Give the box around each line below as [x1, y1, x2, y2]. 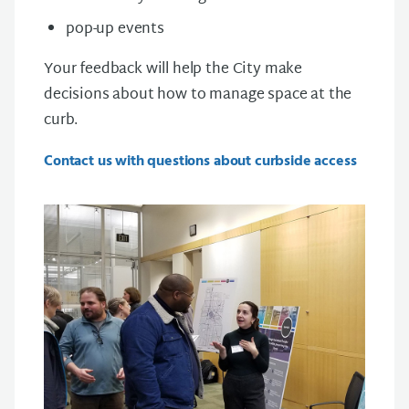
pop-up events [66, 16, 164, 43]
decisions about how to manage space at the [44, 81, 352, 109]
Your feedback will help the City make [44, 56, 303, 83]
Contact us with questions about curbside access [44, 149, 357, 173]
